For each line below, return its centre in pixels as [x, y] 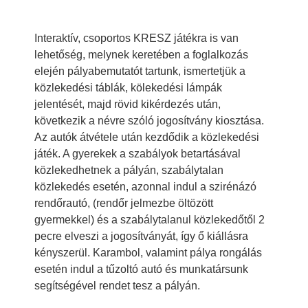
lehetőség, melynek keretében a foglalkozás [141, 54]
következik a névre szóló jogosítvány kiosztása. [149, 120]
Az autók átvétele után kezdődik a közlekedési [147, 137]
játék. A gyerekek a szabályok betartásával [137, 153]
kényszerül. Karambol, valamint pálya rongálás [148, 252]
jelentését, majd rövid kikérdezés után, [128, 104]
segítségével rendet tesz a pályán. [117, 285]
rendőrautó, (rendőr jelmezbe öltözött [124, 203]
